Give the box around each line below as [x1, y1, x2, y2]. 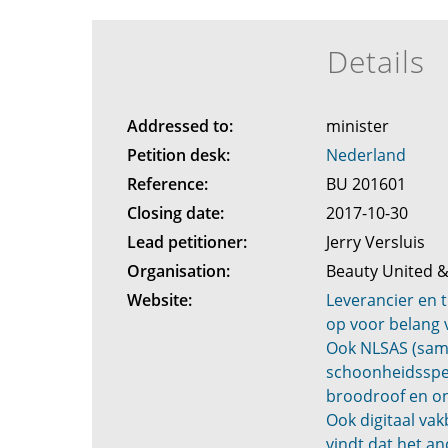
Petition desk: [126, 144, 230, 166]
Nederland [326, 144, 407, 166]
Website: [126, 289, 192, 311]
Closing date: [126, 202, 224, 224]
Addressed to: [126, 115, 233, 137]
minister [326, 115, 394, 137]
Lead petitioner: [126, 231, 247, 253]
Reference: [126, 173, 208, 195]
